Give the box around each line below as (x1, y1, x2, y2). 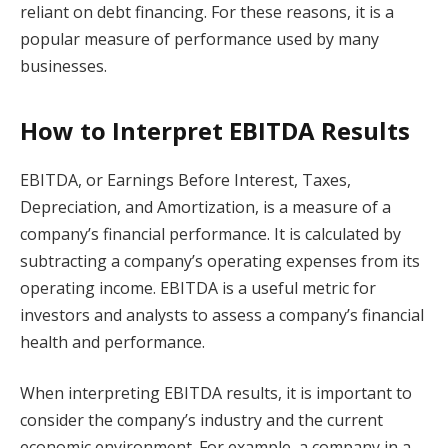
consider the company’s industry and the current (20, 409, 383, 432)
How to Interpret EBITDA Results (20, 113, 410, 147)
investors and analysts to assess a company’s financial (20, 303, 424, 326)
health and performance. (20, 330, 205, 353)
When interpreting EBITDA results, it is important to (20, 382, 412, 405)
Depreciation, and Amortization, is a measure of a (20, 195, 391, 218)
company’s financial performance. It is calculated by (20, 222, 401, 245)
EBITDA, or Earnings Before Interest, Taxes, (20, 168, 351, 191)
